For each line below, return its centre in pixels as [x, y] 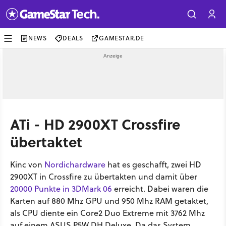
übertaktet [46, 142]
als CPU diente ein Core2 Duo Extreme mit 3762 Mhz [107, 213]
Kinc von [27, 164]
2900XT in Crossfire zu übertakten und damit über [104, 177]
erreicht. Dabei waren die [160, 189]
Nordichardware [75, 164]
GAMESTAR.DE [122, 38]
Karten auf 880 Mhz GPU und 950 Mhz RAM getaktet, [109, 201]
